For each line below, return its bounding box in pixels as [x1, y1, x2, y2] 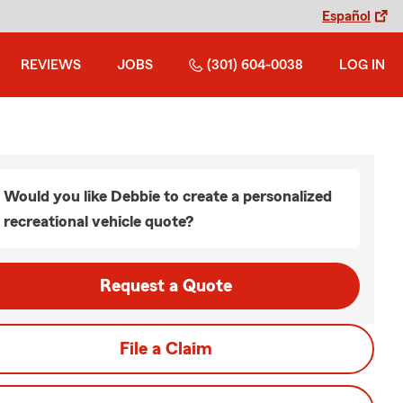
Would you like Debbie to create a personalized [4, 188, 332, 204]
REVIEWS [21, 58, 81, 72]
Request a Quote [99, 277, 232, 295]
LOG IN [339, 58, 385, 72]
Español [322, 9, 371, 23]
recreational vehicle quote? [4, 213, 193, 229]
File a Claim [119, 340, 212, 358]
